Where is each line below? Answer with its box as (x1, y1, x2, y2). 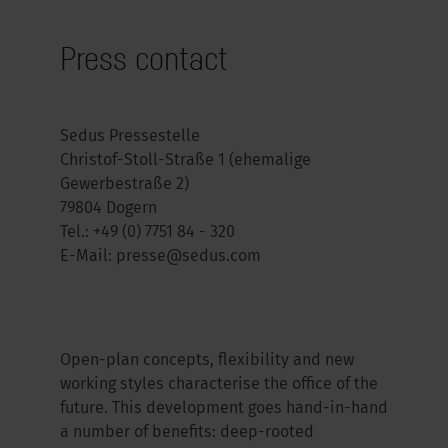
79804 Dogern (60, 201, 157, 217)
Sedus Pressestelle (60, 129, 200, 145)
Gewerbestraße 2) (60, 177, 189, 193)
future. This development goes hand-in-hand (60, 401, 388, 417)
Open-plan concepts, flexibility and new (60, 353, 354, 369)
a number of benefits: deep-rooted (60, 425, 314, 441)
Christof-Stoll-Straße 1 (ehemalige (60, 153, 311, 169)
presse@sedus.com (116, 249, 261, 265)
